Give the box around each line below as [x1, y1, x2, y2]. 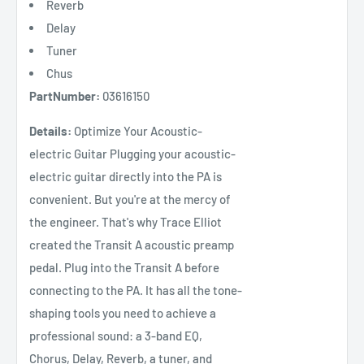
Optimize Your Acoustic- [71, 123, 202, 139]
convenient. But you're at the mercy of [29, 192, 231, 207]
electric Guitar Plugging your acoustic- [29, 146, 236, 162]
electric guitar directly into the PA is [29, 169, 222, 184]
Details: [29, 123, 71, 139]
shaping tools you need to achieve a [29, 305, 216, 321]
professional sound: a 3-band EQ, [29, 328, 202, 344]
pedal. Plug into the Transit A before [29, 260, 219, 275]
